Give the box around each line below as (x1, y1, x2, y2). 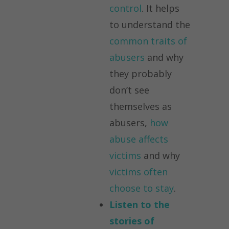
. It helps (142, 2, 179, 15)
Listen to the (109, 198, 170, 211)
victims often (109, 166, 168, 178)
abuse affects (109, 133, 168, 146)
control (109, 2, 142, 15)
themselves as (109, 100, 172, 113)
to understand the (109, 18, 190, 31)
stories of (109, 215, 154, 227)
